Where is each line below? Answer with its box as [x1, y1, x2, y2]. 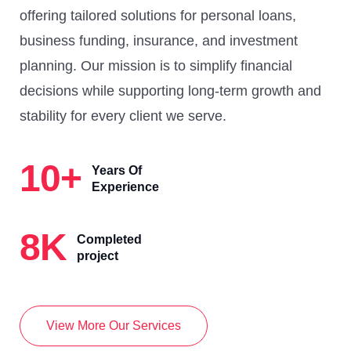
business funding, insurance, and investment [20, 33, 298, 49]
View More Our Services [46, 319, 181, 332]
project [77, 249, 119, 262]
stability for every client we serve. [20, 108, 226, 124]
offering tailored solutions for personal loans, [20, 8, 296, 24]
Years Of [92, 164, 143, 177]
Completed [77, 233, 143, 246]
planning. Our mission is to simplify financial [20, 58, 292, 74]
